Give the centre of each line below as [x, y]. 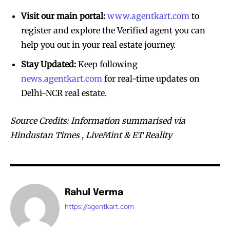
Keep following [107, 64]
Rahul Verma [94, 192]
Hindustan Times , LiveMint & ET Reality [91, 135]
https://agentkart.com [99, 206]
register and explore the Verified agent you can [113, 30]
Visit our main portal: [63, 16]
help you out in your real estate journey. [98, 44]
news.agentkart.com [62, 78]
